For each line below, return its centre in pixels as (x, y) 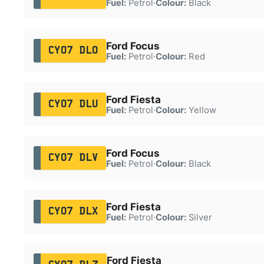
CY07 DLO (73, 50)
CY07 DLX (73, 211)
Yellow (201, 110)
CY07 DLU (73, 104)
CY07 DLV (73, 158)
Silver (199, 217)
